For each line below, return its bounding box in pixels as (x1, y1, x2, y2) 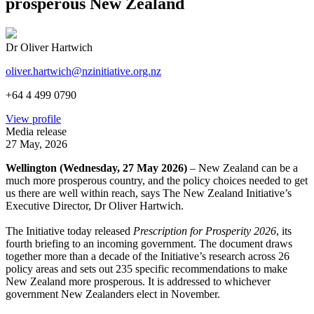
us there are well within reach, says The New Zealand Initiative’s (6, 186, 292, 199)
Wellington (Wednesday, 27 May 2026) (6, 161, 190, 174)
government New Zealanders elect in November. (6, 287, 223, 300)
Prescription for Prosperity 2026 (133, 224, 276, 237)
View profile (6, 112, 61, 125)
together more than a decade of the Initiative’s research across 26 (6, 250, 289, 262)
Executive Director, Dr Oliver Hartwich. (6, 199, 186, 212)
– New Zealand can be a (190, 161, 298, 174)
